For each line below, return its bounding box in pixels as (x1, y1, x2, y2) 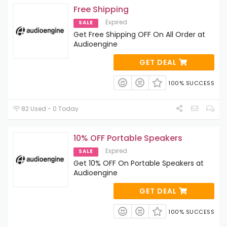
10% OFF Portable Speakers (73, 132, 182, 144)
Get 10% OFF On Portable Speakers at (73, 158, 204, 168)
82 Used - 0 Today (20, 104, 79, 113)
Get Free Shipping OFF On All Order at (73, 29, 205, 40)
